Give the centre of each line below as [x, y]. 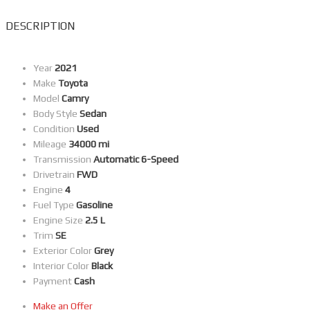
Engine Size [58, 220]
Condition [54, 129]
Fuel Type [54, 205]
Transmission [62, 159]
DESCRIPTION [40, 26]
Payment [53, 281]
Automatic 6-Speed [136, 159]
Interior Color [61, 266]
